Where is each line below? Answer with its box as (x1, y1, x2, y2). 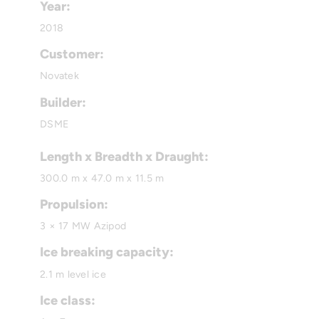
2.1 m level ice (40, 268, 106, 281)
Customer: (40, 46, 104, 63)
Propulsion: (40, 197, 108, 213)
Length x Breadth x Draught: (40, 148, 209, 164)
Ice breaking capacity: (40, 244, 174, 261)
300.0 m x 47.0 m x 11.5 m (40, 172, 164, 185)
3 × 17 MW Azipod (40, 220, 126, 233)
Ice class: (40, 292, 95, 308)
